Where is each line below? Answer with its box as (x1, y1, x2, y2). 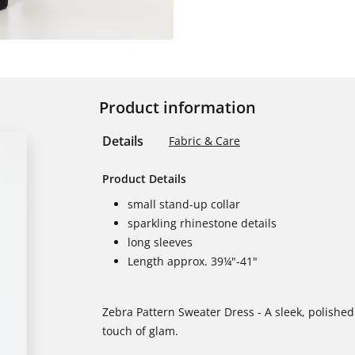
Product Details (102, 171, 186, 186)
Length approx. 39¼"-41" (128, 254, 258, 269)
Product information (99, 97, 256, 118)
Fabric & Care (169, 133, 240, 148)
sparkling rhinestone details (128, 216, 277, 231)
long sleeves (128, 235, 193, 250)
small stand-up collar (128, 197, 240, 212)
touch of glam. (102, 323, 178, 338)
